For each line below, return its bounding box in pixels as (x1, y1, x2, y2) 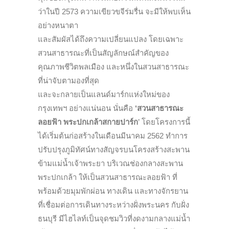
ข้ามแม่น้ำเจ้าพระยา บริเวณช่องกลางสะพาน (38, 158, 183, 168)
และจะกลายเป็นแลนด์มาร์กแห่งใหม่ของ (38, 89, 170, 99)
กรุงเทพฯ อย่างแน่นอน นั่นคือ (38, 103, 135, 112)
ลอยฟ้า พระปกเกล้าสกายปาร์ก (38, 117, 138, 126)
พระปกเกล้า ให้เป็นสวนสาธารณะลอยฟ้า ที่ (38, 172, 177, 181)
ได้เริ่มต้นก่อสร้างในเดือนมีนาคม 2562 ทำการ (38, 131, 188, 140)
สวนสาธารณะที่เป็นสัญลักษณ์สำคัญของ (38, 48, 169, 57)
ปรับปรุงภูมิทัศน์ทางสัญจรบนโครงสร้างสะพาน (38, 145, 190, 154)
